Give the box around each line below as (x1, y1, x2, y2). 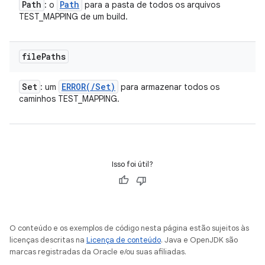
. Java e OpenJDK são (161, 235, 238, 245)
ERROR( (62, 81, 91, 92)
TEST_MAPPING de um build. (19, 11, 128, 22)
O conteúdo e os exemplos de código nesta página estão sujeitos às (9, 223, 249, 233)
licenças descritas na (9, 235, 86, 245)
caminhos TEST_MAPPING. (19, 93, 119, 104)
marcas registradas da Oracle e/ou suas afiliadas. (9, 247, 186, 257)
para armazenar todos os (118, 82, 219, 92)
